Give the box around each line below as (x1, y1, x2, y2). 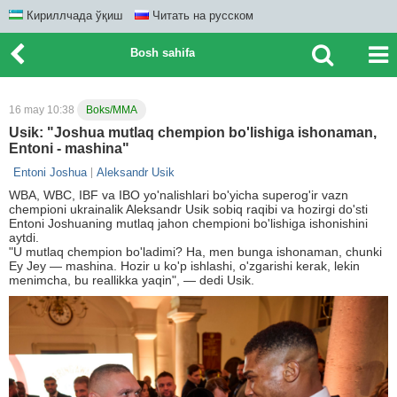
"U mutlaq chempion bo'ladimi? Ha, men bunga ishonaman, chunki (9, 245, 382, 259)
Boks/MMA (86, 104, 137, 116)
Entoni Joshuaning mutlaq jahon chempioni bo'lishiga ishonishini (9, 216, 368, 230)
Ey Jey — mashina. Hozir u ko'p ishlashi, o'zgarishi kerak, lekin (9, 259, 360, 273)
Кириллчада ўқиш (23, 9, 122, 22)
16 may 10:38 (9, 104, 77, 116)
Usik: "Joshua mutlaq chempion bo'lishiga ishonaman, (9, 125, 377, 140)
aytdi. (9, 230, 39, 245)
